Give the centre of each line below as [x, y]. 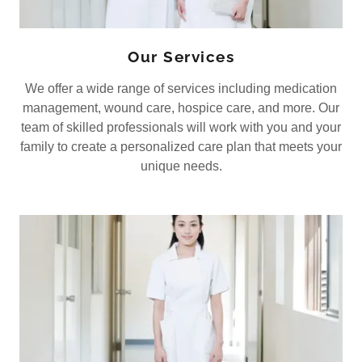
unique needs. [181, 166]
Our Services [181, 57]
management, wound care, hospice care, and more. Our [181, 108]
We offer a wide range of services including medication [181, 89]
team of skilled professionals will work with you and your [181, 128]
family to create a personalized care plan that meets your [181, 147]
